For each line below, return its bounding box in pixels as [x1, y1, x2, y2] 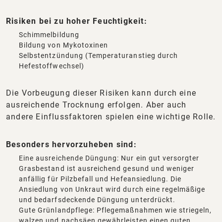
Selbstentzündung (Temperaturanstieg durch [19, 52, 178, 60]
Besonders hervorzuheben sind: [6, 140, 137, 150]
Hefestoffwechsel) [19, 62, 84, 70]
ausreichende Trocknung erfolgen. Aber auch [6, 100, 187, 110]
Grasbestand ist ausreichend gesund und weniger [19, 165, 195, 173]
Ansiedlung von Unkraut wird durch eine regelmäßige [19, 185, 206, 194]
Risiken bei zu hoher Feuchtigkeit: [6, 16, 147, 26]
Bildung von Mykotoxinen [19, 41, 109, 50]
